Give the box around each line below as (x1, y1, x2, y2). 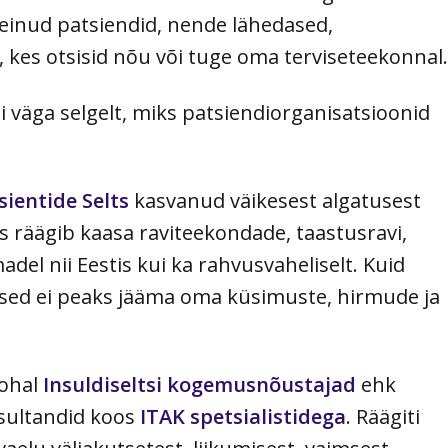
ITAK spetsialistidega (140, 403, 346, 431)
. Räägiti (346, 403, 420, 431)
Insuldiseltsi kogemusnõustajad (43, 371, 356, 399)
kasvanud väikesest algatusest (129, 187, 421, 215)
